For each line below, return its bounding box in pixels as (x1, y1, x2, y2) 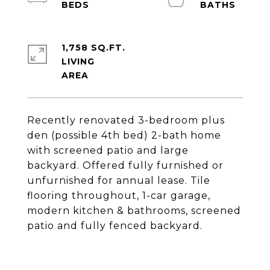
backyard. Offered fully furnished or (27, 160, 224, 171)
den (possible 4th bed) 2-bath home (27, 130, 221, 141)
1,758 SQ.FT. (61, 42, 125, 53)
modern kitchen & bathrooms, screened (27, 205, 241, 216)
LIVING (61, 56, 95, 67)
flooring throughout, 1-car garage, (27, 190, 210, 201)
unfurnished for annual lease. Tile (27, 175, 210, 186)
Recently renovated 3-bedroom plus (27, 115, 225, 126)
